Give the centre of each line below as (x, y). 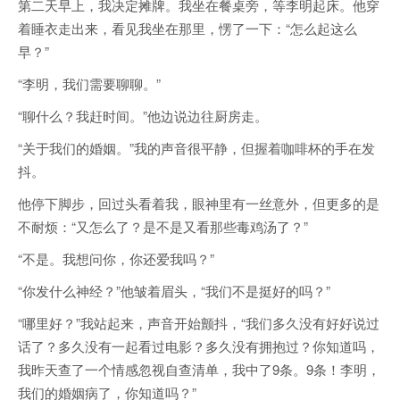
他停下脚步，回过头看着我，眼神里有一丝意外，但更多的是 (199, 204)
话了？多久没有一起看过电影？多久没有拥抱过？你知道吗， (199, 346)
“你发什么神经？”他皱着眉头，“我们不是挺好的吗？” (174, 291)
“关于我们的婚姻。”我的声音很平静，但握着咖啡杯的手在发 (196, 148)
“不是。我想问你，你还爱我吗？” (116, 259)
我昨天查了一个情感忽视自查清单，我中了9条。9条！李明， (199, 370)
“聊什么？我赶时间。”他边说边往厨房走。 (143, 116)
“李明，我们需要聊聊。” (89, 84)
